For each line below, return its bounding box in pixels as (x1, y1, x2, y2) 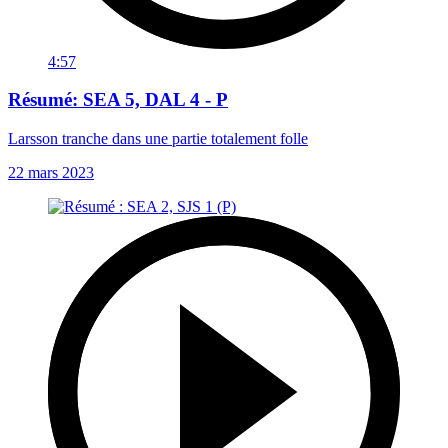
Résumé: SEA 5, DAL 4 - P (8, 89, 228, 111)
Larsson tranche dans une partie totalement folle (8, 130, 308, 148)
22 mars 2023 (8, 164, 94, 182)
